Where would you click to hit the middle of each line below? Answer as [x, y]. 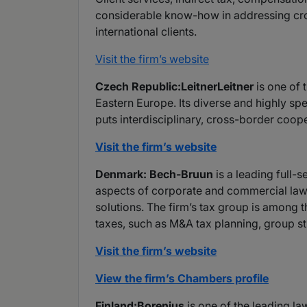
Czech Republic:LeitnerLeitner [174, 87]
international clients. [146, 32]
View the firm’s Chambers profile [182, 279]
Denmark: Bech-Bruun [154, 174]
